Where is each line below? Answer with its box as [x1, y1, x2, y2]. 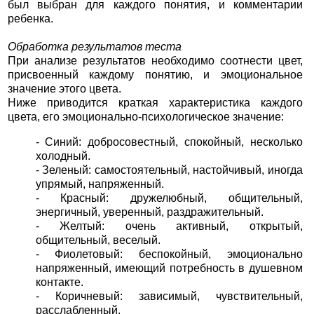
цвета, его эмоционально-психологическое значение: [7, 111, 284, 123]
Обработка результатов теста [7, 41, 182, 53]
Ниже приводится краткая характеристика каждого [7, 97, 303, 109]
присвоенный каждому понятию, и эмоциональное [7, 69, 303, 81]
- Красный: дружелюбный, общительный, [35, 191, 303, 204]
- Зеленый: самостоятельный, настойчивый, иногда [35, 163, 303, 176]
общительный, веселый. [35, 233, 161, 246]
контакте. [35, 275, 83, 288]
